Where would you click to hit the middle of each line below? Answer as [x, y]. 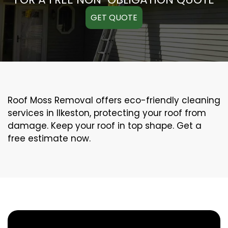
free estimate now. [49, 138]
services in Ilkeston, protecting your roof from [107, 113]
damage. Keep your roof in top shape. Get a [105, 125]
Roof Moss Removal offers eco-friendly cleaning [114, 100]
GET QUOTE [114, 17]
